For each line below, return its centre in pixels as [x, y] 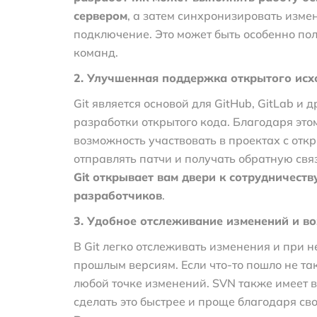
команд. [96, 52]
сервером [100, 15]
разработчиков [118, 195]
